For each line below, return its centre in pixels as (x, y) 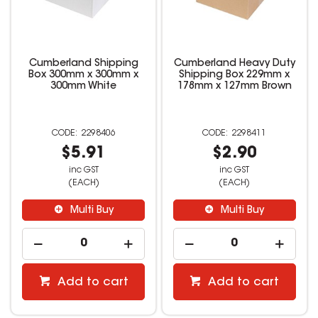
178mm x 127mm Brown (234, 87)
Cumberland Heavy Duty (234, 64)
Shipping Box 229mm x (235, 76)
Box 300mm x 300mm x (84, 76)
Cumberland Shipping (83, 64)
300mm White (84, 87)
